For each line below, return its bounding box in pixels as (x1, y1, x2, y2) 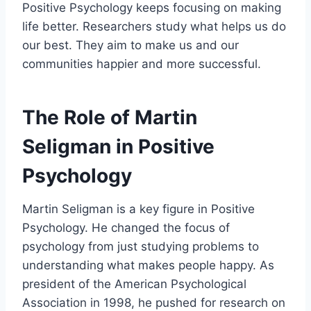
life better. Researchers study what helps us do (22, 19, 286, 33)
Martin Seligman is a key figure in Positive (22, 201, 255, 216)
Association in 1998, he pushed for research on (22, 295, 285, 310)
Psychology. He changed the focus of (22, 220, 230, 235)
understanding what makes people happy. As (22, 258, 274, 272)
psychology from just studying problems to (22, 239, 259, 253)
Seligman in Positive (22, 134, 215, 158)
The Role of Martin (22, 105, 197, 129)
